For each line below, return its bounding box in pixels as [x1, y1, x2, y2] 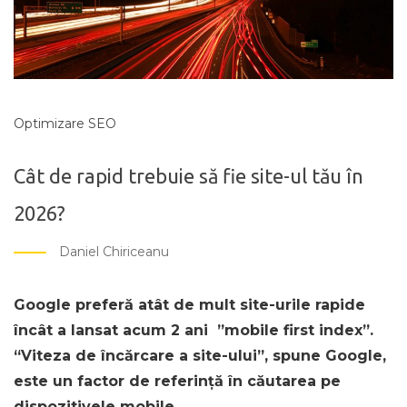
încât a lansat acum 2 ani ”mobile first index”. [14, 321, 373, 339]
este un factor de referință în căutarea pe [14, 372, 341, 390]
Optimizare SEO [14, 114, 116, 132]
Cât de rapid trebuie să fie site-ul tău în [14, 164, 363, 187]
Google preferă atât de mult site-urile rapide [14, 295, 365, 313]
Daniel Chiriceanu [59, 243, 169, 261]
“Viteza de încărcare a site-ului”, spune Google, [14, 346, 386, 364]
